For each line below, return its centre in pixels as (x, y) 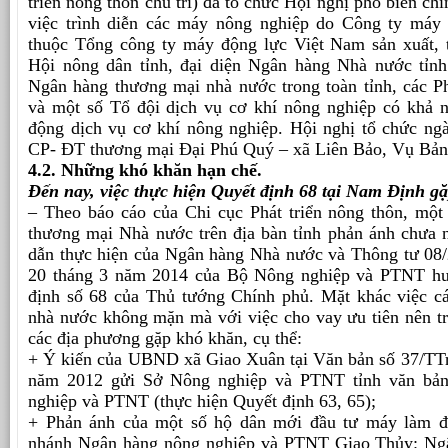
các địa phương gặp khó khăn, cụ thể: (165, 338)
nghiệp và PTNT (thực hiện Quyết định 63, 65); (202, 401)
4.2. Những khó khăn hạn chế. (145, 170)
